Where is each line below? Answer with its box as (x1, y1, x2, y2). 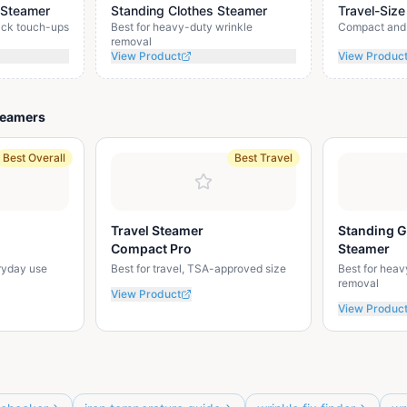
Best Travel (233, 151, 293, 164)
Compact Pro (111, 241, 193, 256)
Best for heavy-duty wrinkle (111, 20, 253, 34)
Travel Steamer (111, 223, 204, 238)
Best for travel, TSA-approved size (111, 262, 287, 275)
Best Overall (3, 151, 66, 164)
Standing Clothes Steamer (111, 3, 268, 18)
